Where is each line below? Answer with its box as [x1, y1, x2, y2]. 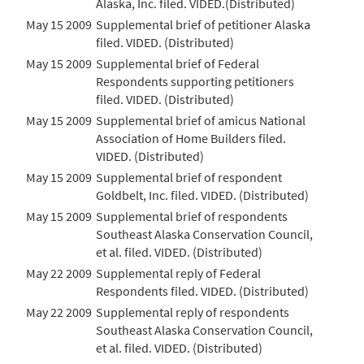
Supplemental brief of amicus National [96, 112, 305, 128]
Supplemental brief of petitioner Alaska [96, 16, 310, 32]
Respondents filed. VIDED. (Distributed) [96, 283, 309, 299]
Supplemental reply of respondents [96, 304, 289, 320]
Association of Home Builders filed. [96, 130, 286, 146]
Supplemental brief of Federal [96, 55, 259, 71]
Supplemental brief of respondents [96, 208, 288, 224]
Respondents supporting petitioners [96, 73, 294, 89]
